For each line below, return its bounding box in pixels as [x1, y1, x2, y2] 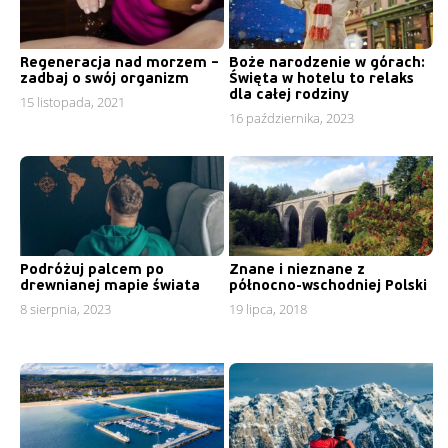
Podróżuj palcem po [20, 260, 164, 279]
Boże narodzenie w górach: [229, 53, 425, 72]
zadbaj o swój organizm [20, 69, 189, 88]
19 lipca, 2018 [229, 300, 307, 318]
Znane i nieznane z [229, 260, 365, 279]
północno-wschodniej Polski [229, 276, 427, 295]
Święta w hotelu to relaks [229, 69, 414, 88]
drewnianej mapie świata [20, 276, 200, 295]
